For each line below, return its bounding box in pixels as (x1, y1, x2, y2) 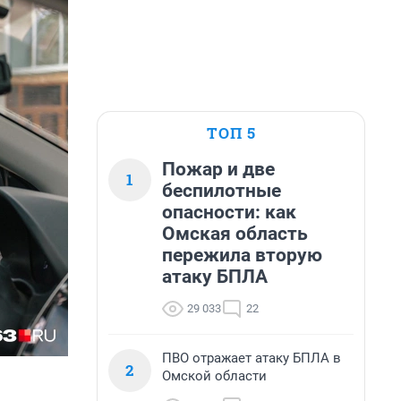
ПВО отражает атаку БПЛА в (162, 350, 341, 366)
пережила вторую (162, 244, 322, 266)
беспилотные (162, 180, 281, 201)
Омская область (162, 223, 308, 244)
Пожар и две (162, 158, 275, 180)
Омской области (162, 368, 267, 384)
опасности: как (162, 201, 296, 223)
